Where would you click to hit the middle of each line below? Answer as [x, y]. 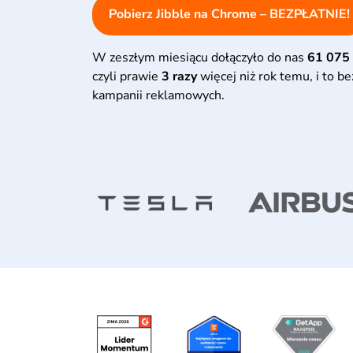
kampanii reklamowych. [158, 96]
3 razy [179, 77]
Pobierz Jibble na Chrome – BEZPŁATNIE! [229, 15]
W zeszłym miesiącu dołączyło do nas [198, 58]
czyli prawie [125, 77]
